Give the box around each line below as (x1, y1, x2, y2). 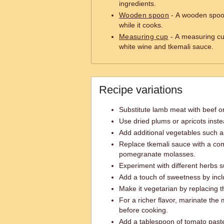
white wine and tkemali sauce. (119, 42, 213, 50)
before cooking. (119, 206, 168, 214)
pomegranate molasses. (119, 150, 195, 158)
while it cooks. (119, 21, 163, 29)
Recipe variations (99, 83, 182, 96)
